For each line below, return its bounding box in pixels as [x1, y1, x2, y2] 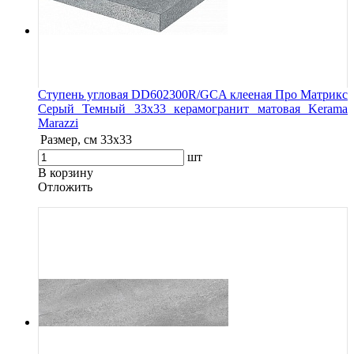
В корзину [38, 165, 93, 179]
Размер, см [40, 132, 97, 146]
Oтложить [38, 179, 92, 194]
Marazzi [38, 115, 78, 130]
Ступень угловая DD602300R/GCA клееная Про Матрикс [38, 87, 348, 101]
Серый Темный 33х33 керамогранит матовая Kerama [38, 101, 348, 115]
